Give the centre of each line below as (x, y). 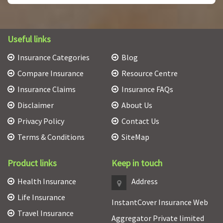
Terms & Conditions (51, 137)
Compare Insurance (51, 73)
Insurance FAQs (147, 89)
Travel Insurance (46, 213)
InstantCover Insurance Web (160, 202)
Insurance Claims (47, 89)
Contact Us (140, 121)
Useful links (29, 39)
